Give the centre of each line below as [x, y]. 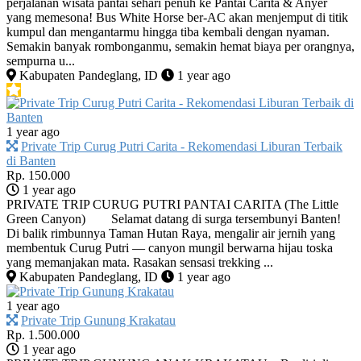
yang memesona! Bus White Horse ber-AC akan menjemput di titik [177, 17]
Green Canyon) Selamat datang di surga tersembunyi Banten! [174, 218]
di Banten [31, 160]
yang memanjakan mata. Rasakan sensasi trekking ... [140, 262]
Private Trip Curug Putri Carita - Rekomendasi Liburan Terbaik [182, 146]
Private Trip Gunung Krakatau [98, 320]
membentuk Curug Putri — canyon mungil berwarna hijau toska [170, 247]
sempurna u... [41, 60]
